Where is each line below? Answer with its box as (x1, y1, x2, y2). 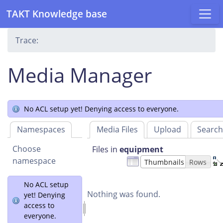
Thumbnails (144, 157, 184, 167)
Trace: (15, 35, 38, 46)
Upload (153, 124, 181, 135)
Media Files (96, 124, 138, 135)
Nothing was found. (87, 189, 160, 200)
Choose (12, 143, 41, 155)
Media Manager (7, 61, 152, 89)
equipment (119, 144, 163, 155)
